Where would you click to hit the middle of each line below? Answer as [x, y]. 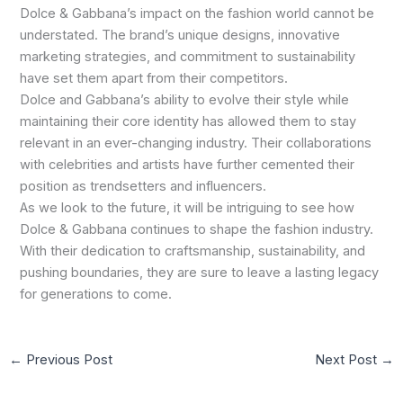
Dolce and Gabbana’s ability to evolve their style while [185, 100]
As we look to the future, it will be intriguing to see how [188, 208]
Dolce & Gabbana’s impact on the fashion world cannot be [197, 14]
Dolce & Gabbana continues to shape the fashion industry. [197, 230]
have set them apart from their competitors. [154, 79]
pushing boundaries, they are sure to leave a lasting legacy [200, 273]
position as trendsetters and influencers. [143, 187]
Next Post [348, 359]
